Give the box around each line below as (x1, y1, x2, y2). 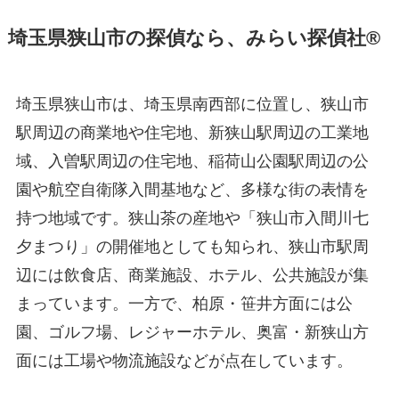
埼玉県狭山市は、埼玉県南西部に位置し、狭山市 (15, 94, 369, 113)
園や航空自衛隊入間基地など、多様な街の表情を (15, 180, 369, 199)
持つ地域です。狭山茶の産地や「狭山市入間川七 (15, 208, 369, 227)
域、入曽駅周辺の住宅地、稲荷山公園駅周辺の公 (15, 151, 369, 170)
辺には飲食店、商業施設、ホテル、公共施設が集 (15, 265, 369, 284)
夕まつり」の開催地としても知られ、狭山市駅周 (15, 237, 369, 256)
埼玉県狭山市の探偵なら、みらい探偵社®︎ (7, 27, 380, 49)
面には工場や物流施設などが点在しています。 (15, 351, 353, 370)
